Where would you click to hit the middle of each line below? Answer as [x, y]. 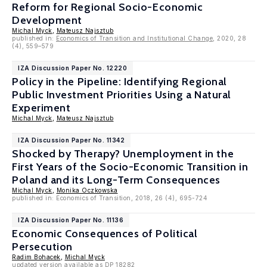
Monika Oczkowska [87, 190]
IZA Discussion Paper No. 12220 [72, 68]
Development [47, 20]
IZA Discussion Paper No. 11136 [71, 220]
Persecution [42, 247]
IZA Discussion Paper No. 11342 [71, 140]
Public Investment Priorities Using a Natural [122, 95]
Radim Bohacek [36, 257]
